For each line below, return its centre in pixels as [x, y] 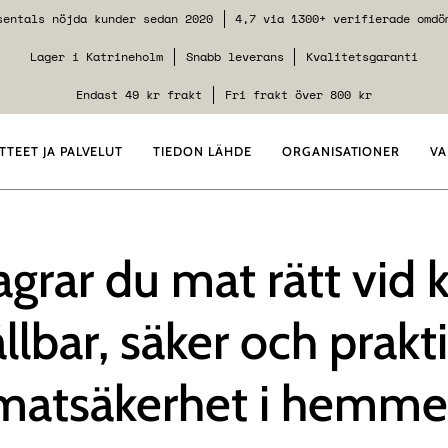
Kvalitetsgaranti [358, 56]
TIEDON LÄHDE [202, 151]
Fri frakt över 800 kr [294, 94]
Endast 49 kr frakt [143, 94]
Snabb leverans [234, 56]
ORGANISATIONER [341, 151]
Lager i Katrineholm [100, 56]
